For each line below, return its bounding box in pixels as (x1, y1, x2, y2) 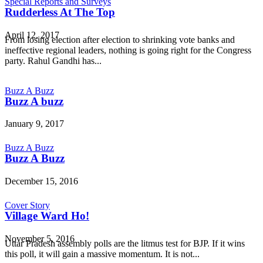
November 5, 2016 (5, 233, 75, 244)
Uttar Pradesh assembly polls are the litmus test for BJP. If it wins (5, 238, 245, 248)
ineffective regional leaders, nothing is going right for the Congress (5, 45, 251, 55)
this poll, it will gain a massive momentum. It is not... (5, 248, 200, 259)
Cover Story (5, 200, 50, 211)
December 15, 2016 (5, 176, 78, 187)
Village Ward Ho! (5, 210, 89, 222)
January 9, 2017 (5, 119, 64, 129)
